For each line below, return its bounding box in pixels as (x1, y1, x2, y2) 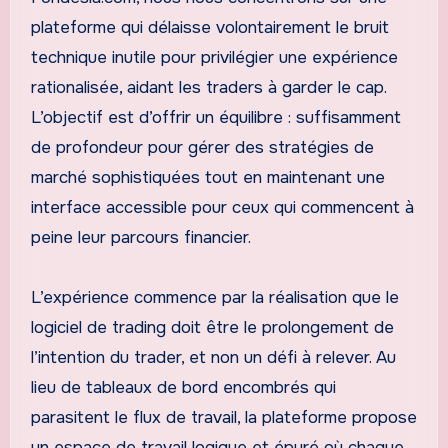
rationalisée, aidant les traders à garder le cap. (30, 76, 386, 98)
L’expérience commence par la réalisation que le (30, 286, 399, 308)
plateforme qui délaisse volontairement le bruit (30, 16, 389, 38)
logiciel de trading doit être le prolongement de (30, 316, 394, 338)
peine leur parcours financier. (30, 226, 251, 248)
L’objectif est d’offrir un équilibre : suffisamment (30, 106, 401, 128)
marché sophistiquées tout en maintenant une (30, 166, 385, 188)
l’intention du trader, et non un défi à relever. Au (30, 346, 396, 368)
